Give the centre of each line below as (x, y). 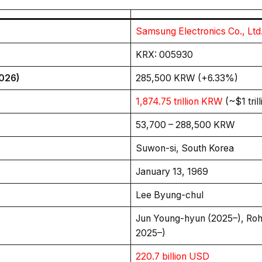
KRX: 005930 (164, 55)
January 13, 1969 (172, 172)
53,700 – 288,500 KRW (185, 125)
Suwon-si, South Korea (185, 148)
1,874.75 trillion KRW (179, 101)
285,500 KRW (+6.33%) (187, 78)
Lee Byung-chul (169, 195)
